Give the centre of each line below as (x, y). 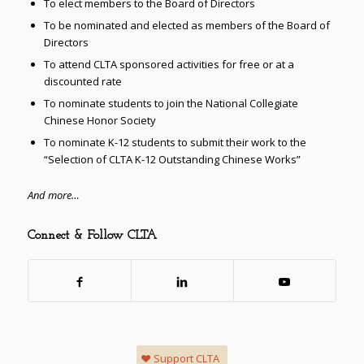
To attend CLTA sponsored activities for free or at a (169, 65)
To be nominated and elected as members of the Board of (186, 26)
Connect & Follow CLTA (92, 236)
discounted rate (82, 82)
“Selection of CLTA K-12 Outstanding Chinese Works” (172, 160)
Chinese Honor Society (100, 121)
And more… (53, 195)
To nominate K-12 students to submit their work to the (175, 143)
